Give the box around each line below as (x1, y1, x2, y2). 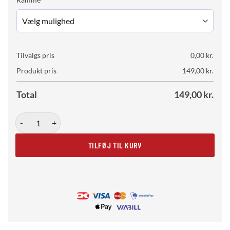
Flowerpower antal (15, 113, 75, 123)
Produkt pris (16, 66, 56, 75)
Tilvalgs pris (16, 51, 54, 60)
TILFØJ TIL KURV (88, 140, 142, 150)
